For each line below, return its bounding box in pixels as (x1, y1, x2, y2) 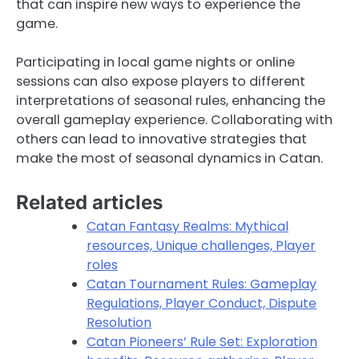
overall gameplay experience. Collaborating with (16, 111, 333, 130)
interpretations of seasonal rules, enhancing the (16, 91, 325, 111)
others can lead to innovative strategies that (16, 130, 307, 149)
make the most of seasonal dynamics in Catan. (16, 149, 323, 168)
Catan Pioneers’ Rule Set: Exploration (87, 332, 317, 351)
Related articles (16, 190, 163, 214)
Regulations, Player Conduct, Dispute (87, 293, 317, 313)
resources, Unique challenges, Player (87, 236, 316, 255)
